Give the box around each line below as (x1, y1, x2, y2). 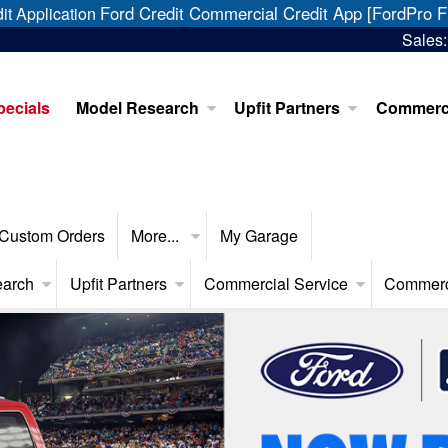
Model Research (75, 96, 199, 119)
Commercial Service (203, 272, 348, 295)
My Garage (219, 224, 298, 247)
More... (131, 224, 184, 247)
